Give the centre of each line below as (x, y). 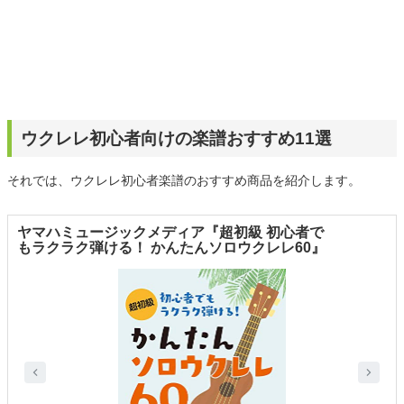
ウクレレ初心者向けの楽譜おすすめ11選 (176, 139)
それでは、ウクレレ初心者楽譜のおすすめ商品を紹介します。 (184, 181)
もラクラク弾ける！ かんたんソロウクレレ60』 (171, 248)
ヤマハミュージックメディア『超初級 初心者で (170, 233)
